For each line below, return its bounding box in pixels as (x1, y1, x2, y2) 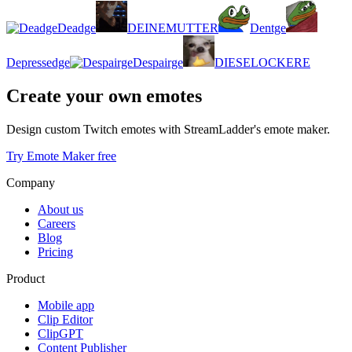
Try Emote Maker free (6, 148, 116, 163)
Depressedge (6, 55, 70, 69)
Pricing (38, 244, 73, 258)
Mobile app (38, 298, 94, 312)
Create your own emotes (6, 85, 202, 106)
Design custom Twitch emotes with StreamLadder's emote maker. (6, 122, 330, 136)
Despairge (133, 55, 183, 69)
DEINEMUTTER (127, 20, 218, 35)
